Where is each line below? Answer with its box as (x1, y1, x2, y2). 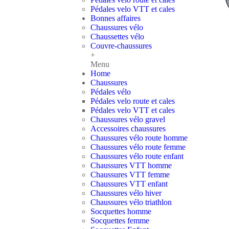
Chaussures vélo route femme (90, 143, 186, 151)
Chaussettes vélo (90, 32, 144, 41)
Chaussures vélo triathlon (90, 198, 172, 207)
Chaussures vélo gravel (90, 115, 165, 124)
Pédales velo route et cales (90, 97, 175, 105)
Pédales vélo (90, 87, 131, 96)
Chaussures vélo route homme (90, 133, 188, 142)
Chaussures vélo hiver (90, 189, 162, 197)
